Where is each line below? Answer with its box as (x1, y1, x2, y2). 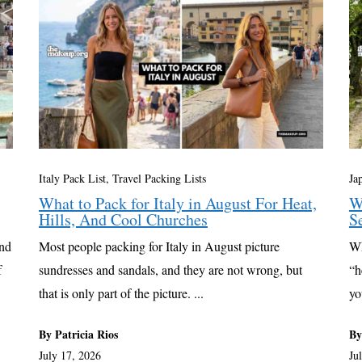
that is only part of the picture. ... (38, 284, 204, 301)
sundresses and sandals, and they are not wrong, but (38, 260, 302, 278)
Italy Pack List (38, 170, 106, 186)
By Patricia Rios (38, 325, 118, 343)
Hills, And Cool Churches (38, 208, 208, 230)
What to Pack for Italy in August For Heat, (38, 192, 317, 214)
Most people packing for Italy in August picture (38, 237, 280, 255)
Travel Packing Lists (112, 170, 206, 186)
